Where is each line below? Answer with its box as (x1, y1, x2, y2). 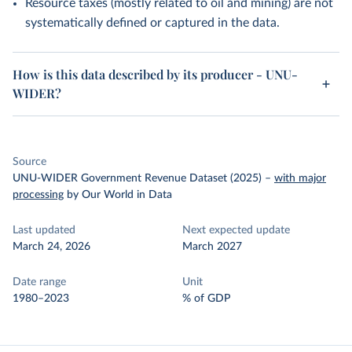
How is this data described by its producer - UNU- (13, 66, 298, 82)
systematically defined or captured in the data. (25, 16, 280, 29)
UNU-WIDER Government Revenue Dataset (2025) (13, 173, 262, 184)
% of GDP (182, 293, 230, 304)
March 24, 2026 (13, 241, 90, 252)
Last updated (13, 225, 75, 236)
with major (274, 173, 326, 184)
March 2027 (182, 241, 242, 252)
